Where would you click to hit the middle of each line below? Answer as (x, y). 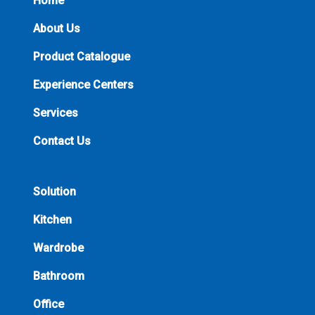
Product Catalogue (82, 56)
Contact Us (62, 141)
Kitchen (52, 219)
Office (49, 304)
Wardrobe (58, 247)
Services (56, 112)
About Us (57, 28)
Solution (54, 191)
